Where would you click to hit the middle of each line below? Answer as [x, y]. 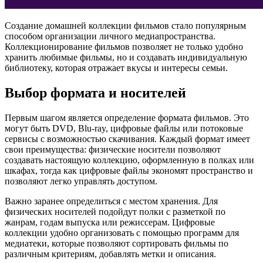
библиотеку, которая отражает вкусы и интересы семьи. [116, 68]
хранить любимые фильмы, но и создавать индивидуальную [126, 57]
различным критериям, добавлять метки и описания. [110, 254]
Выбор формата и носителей [95, 92]
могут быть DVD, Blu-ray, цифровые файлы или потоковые [124, 128]
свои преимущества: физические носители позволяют [113, 149]
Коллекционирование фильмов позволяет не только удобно [124, 46]
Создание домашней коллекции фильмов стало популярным [125, 25]
